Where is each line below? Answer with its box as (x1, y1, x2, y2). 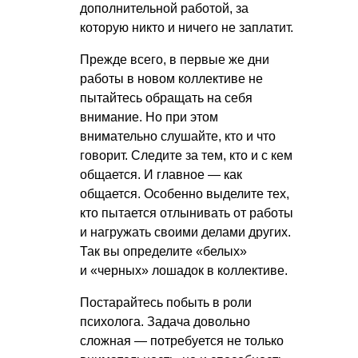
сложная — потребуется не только (80, 334, 284, 348)
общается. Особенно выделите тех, (80, 187, 289, 201)
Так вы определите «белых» (80, 245, 247, 259)
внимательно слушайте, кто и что (80, 129, 276, 144)
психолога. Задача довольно (80, 315, 250, 329)
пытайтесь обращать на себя (80, 91, 253, 105)
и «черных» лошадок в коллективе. (80, 264, 288, 278)
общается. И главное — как (80, 168, 242, 182)
